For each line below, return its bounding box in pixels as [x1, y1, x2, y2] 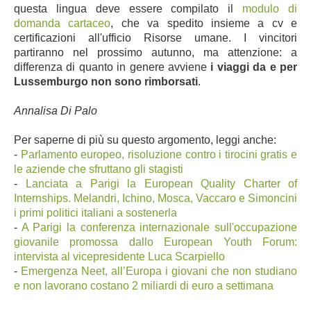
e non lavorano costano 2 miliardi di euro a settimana [14, 279, 274, 292]
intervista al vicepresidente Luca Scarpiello [14, 250, 225, 262]
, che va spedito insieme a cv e [110, 17, 297, 29]
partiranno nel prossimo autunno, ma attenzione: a [14, 46, 297, 58]
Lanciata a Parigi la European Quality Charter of [25, 177, 297, 190]
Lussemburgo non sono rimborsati [14, 75, 198, 87]
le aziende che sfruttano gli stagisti [14, 162, 183, 175]
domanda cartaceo [14, 17, 111, 29]
